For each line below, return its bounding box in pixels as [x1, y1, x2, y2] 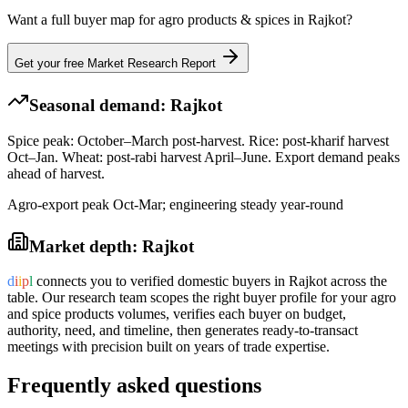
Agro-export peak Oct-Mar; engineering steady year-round [7, 197, 343, 213]
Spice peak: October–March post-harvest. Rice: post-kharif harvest [7, 133, 389, 149]
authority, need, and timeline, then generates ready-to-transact [7, 322, 358, 339]
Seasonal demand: [29, 96, 170, 116]
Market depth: [29, 236, 142, 256]
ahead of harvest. [7, 166, 105, 182]
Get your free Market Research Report [15, 56, 219, 70]
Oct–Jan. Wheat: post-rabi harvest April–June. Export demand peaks [7, 149, 400, 166]
